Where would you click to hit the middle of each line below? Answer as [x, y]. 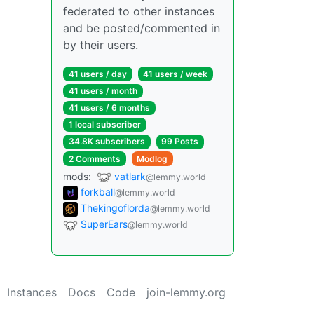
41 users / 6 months [109, 108]
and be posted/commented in [142, 28]
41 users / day [97, 74]
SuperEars [104, 224]
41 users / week [176, 74]
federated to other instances [139, 11]
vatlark [130, 176]
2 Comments [94, 158]
